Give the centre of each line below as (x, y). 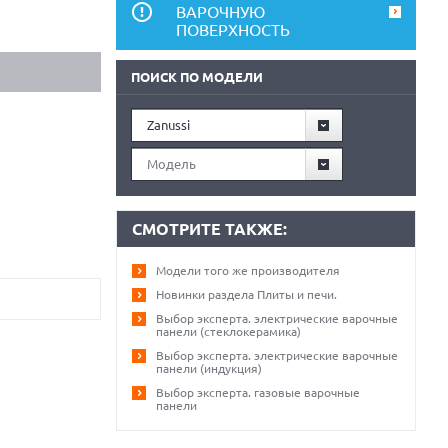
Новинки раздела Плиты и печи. (246, 294)
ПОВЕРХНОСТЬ (233, 30)
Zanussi (168, 125)
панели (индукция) (209, 368)
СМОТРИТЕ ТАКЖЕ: (209, 229)
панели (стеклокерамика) (228, 331)
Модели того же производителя (248, 270)
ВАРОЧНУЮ (220, 12)
